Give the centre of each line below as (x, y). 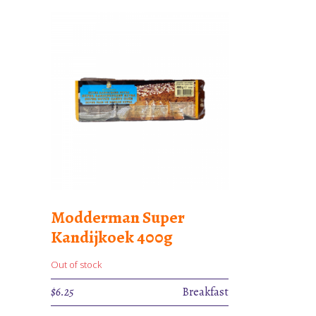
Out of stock (76, 264)
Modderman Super (118, 217)
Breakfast (206, 292)
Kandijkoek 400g (112, 237)
